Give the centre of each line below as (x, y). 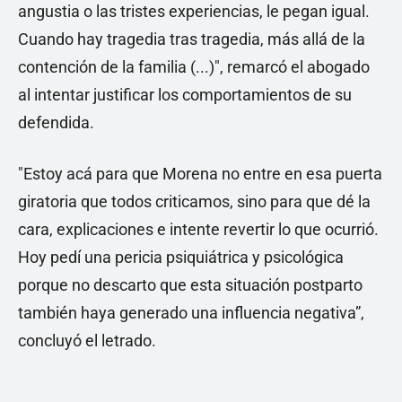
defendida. (56, 122)
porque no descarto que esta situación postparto (190, 284)
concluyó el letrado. (87, 340)
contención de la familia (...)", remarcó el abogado (194, 66)
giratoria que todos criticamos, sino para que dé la (194, 201)
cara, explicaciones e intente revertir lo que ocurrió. (198, 229)
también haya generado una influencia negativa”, (191, 312)
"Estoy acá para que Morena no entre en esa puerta (200, 173)
